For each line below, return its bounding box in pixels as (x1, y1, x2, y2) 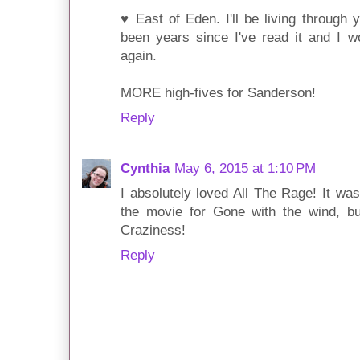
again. (121, 47, 157, 63)
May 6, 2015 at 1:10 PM (174, 161, 316, 177)
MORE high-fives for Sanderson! (121, 84, 316, 100)
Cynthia (121, 161, 170, 177)
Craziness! (121, 223, 186, 239)
